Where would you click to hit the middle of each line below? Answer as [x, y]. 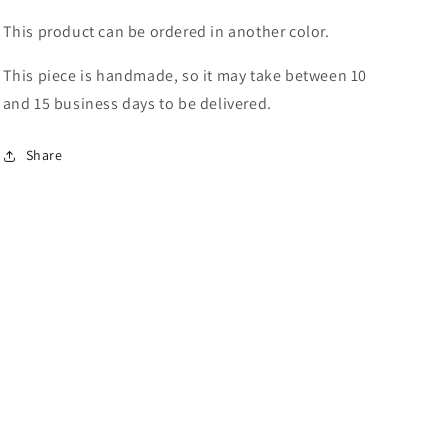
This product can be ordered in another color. [166, 31]
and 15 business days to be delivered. [137, 103]
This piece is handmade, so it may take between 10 [184, 75]
